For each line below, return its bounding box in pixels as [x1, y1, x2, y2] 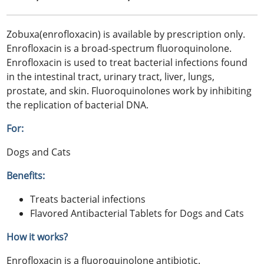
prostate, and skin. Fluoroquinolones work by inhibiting [6, 84, 252, 98]
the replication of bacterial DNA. [6, 98, 149, 112]
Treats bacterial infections [30, 193, 146, 206]
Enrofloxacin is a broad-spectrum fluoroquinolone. [6, 42, 232, 55]
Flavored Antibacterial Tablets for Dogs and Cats [30, 207, 245, 220]
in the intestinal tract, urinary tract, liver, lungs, [6, 70, 215, 84]
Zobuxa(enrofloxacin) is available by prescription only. [6, 28, 246, 41]
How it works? [6, 230, 68, 244]
